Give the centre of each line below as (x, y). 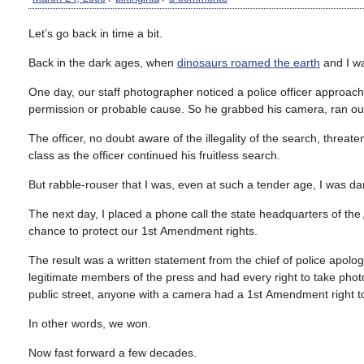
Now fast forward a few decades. (113, 353)
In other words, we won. (90, 323)
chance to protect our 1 (88, 231)
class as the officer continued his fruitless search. (154, 155)
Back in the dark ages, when (103, 63)
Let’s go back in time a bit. (95, 33)
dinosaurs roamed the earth (249, 63)
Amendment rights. (209, 231)
